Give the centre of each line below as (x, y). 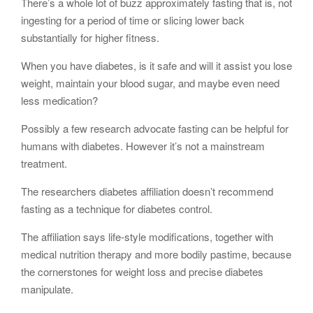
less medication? (59, 100)
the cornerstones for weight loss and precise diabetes (142, 271)
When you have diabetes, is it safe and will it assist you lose (156, 65)
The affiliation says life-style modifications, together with (147, 236)
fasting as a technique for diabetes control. (117, 209)
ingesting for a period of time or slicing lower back (133, 20)
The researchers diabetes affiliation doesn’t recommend (147, 191)
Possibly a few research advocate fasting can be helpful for (155, 128)
